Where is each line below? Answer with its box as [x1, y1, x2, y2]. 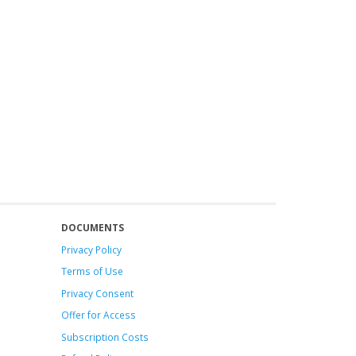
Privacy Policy [60, 242, 122, 256]
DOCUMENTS [60, 221, 124, 234]
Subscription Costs [60, 330, 149, 343]
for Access [84, 308, 136, 321]
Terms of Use [60, 265, 123, 277]
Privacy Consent [60, 286, 133, 300]
